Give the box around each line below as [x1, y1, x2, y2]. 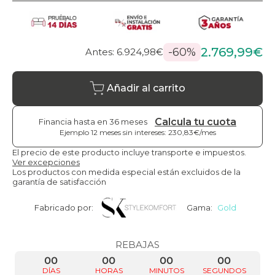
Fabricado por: [34, 202, 93, 212]
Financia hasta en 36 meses [39, 117, 147, 127]
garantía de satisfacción [12, 176, 106, 187]
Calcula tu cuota [155, 115, 236, 128]
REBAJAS [115, 238, 160, 250]
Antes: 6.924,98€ [85, 46, 163, 58]
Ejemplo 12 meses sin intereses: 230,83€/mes [59, 127, 216, 137]
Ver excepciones [12, 157, 80, 167]
